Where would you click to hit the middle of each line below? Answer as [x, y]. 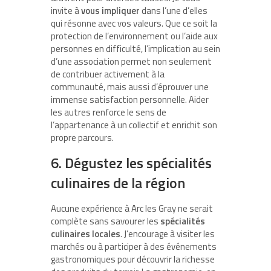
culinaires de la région [118, 183]
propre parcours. [82, 138]
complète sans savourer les [106, 221]
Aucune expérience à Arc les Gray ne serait [132, 209]
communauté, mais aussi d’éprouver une [130, 87]
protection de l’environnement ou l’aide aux [134, 36]
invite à [66, 11]
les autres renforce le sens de [109, 113]
